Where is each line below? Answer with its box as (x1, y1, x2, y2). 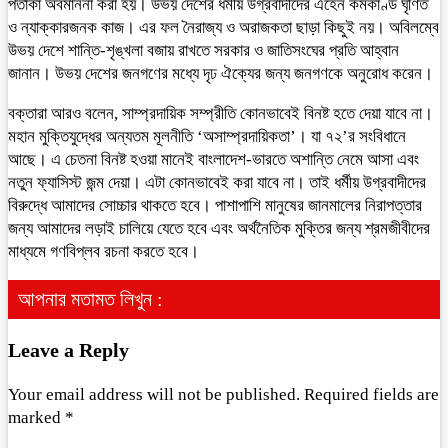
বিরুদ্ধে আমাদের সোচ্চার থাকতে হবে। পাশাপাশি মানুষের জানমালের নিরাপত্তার (8, 196, 422, 215)
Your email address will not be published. (8, 384, 300, 404)
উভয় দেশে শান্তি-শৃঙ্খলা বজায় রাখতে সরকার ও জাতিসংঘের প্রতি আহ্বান (8, 41, 399, 60)
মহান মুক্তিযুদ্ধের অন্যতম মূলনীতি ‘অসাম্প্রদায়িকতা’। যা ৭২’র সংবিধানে (8, 127, 406, 146)
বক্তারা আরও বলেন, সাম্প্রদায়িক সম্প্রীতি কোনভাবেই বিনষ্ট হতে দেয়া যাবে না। (8, 104, 433, 123)
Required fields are (304, 384, 439, 404)
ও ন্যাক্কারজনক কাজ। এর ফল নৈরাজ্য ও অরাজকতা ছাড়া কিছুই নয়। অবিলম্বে (8, 18, 439, 37)
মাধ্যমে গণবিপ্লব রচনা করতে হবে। (8, 242, 199, 261)
